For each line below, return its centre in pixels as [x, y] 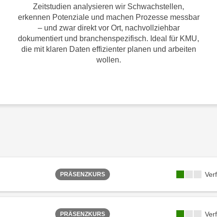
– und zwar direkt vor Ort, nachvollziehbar [108, 28]
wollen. [108, 60]
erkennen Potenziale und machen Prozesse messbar [108, 17]
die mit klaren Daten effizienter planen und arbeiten [108, 49]
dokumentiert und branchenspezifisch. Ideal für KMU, [108, 39]
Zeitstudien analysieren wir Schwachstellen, [108, 7]
